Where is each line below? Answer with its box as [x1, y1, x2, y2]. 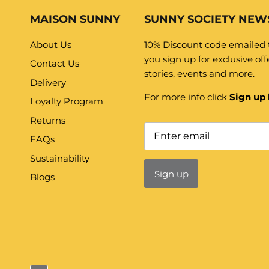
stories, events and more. [144, 67, 255, 79]
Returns [30, 114, 65, 126]
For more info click [144, 91, 229, 103]
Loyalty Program [30, 95, 103, 107]
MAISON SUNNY [30, 12, 120, 26]
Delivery [30, 76, 66, 88]
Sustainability [30, 152, 89, 164]
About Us [30, 38, 71, 50]
